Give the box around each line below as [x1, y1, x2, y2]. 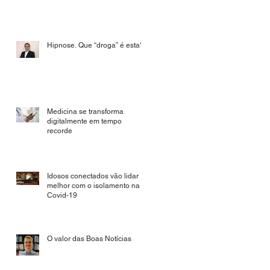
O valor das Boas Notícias [47, 234, 131, 243]
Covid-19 [47, 191, 77, 200]
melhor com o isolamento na [47, 181, 140, 190]
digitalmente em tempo [47, 117, 122, 126]
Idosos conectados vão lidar [47, 172, 139, 181]
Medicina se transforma [47, 107, 124, 116]
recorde [47, 127, 72, 136]
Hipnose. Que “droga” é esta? [47, 41, 144, 50]
